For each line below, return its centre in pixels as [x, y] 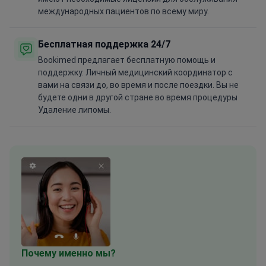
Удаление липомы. [75, 110]
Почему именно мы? [69, 254]
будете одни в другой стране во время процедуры [138, 98]
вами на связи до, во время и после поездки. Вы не [138, 85]
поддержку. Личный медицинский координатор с [135, 73]
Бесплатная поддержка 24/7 [104, 45]
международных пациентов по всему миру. [123, 12]
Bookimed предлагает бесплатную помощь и [127, 60]
